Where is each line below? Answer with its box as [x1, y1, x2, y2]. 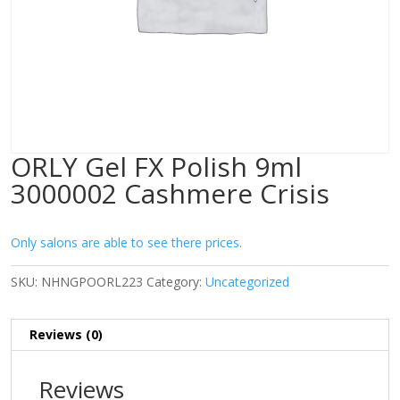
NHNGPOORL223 [41, 273, 143, 290]
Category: [146, 273, 205, 290]
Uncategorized [205, 273, 289, 290]
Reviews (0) [29, 326, 103, 343]
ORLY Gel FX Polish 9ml [11, 148, 302, 185]
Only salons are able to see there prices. [11, 234, 242, 251]
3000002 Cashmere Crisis [11, 175, 329, 212]
